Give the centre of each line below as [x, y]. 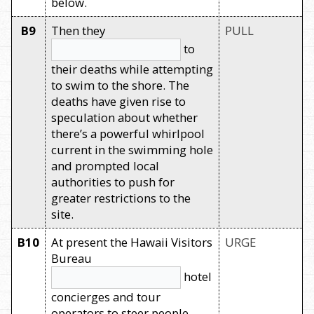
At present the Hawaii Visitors [132, 242]
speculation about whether [124, 117]
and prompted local [105, 165]
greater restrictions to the [121, 198]
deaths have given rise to [118, 101]
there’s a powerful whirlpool [128, 133]
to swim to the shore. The [120, 85]
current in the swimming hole [132, 149]
